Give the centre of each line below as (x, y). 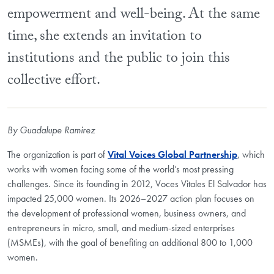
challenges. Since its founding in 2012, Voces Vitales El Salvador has (137, 183)
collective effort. (54, 81)
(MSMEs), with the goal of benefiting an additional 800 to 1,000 (130, 242)
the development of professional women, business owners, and (127, 213)
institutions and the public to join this (119, 59)
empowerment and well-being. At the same (134, 15)
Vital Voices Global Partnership (172, 154)
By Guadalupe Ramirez (51, 130)
